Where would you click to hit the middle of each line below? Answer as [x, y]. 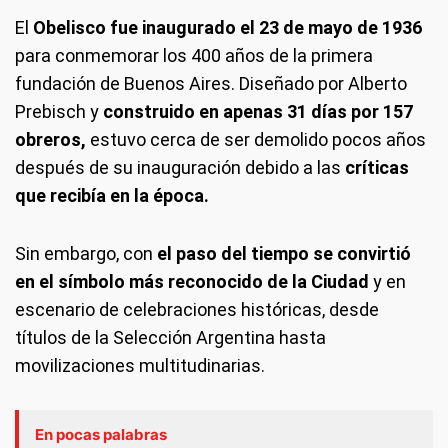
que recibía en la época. [112, 196]
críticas [377, 168]
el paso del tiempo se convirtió [282, 254]
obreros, [52, 140]
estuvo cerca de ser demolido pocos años [258, 140]
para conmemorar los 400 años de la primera [194, 56]
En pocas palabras [101, 435]
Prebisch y [57, 112]
